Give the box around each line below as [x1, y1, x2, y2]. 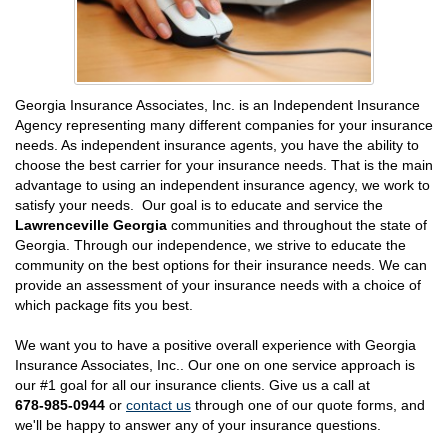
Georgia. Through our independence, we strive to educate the [15, 236, 406, 253]
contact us [126, 396, 191, 413]
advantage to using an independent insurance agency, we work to [15, 176, 430, 193]
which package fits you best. [15, 296, 193, 313]
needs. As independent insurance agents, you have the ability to [15, 136, 419, 153]
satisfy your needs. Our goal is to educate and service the [15, 196, 383, 213]
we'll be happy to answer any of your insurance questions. [15, 416, 381, 433]
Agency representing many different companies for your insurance [15, 116, 433, 133]
